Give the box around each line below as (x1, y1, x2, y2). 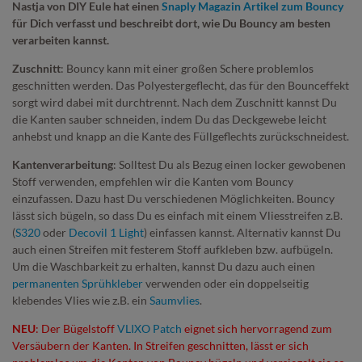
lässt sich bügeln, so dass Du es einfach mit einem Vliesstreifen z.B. (12, 208, 343, 222)
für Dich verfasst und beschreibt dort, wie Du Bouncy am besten (12, 15, 330, 30)
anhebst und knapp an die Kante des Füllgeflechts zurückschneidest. (12, 128, 349, 143)
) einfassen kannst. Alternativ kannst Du (144, 225, 341, 239)
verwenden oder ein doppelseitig (143, 276, 309, 290)
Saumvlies (149, 293, 200, 307)
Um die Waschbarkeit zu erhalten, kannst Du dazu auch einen (12, 259, 315, 273)
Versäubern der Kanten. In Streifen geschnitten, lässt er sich (12, 338, 309, 352)
